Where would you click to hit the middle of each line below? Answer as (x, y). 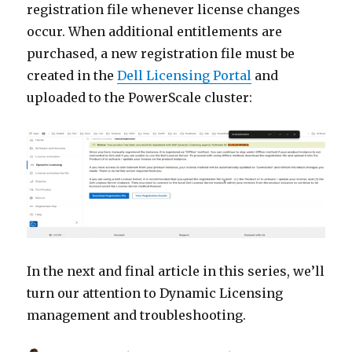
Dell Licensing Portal (185, 76)
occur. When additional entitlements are (155, 32)
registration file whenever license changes (164, 10)
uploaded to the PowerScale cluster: (140, 98)
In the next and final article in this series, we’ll (176, 271)
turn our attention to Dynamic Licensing (155, 293)
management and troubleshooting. (137, 315)
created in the (72, 76)
